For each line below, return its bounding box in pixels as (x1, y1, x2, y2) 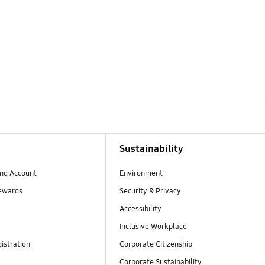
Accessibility (119, 204, 161, 214)
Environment (119, 169, 163, 179)
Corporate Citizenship (119, 240, 194, 250)
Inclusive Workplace (119, 222, 187, 232)
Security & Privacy (119, 186, 181, 196)
